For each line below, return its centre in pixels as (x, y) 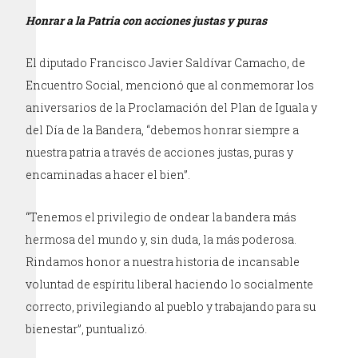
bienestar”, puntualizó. (87, 328)
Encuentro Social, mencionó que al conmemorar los (170, 85)
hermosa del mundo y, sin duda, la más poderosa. (161, 239)
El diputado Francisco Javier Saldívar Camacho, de (166, 62)
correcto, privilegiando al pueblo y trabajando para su (171, 306)
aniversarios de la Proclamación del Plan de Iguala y (172, 107)
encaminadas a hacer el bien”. (108, 174)
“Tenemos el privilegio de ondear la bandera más (161, 217)
